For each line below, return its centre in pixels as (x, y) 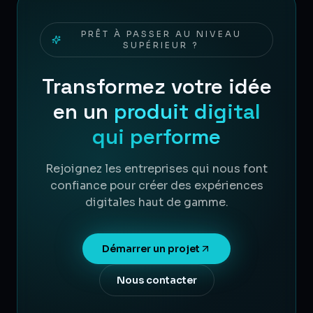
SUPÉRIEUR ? (161, 45)
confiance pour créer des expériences (156, 185)
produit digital (187, 111)
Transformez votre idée (156, 86)
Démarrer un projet (151, 248)
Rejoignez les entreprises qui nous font (156, 168)
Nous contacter (156, 280)
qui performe (156, 136)
